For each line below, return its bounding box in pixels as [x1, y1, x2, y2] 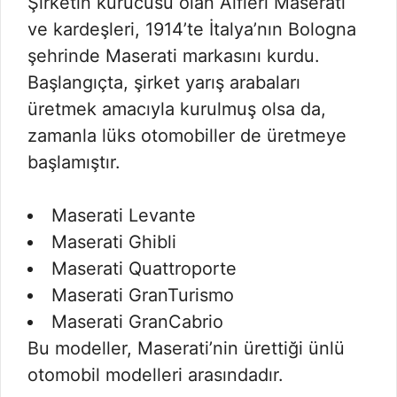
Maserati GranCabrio [51, 311, 223, 332]
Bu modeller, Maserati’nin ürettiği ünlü [27, 338, 345, 359]
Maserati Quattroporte [51, 258, 237, 279]
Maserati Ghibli [51, 231, 176, 253]
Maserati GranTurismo [51, 284, 234, 306]
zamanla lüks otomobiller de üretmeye [27, 125, 346, 146]
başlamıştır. [27, 152, 121, 173]
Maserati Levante [51, 205, 196, 226]
